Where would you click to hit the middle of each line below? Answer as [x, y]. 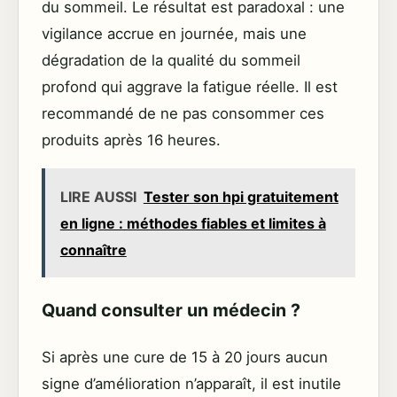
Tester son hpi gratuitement [241, 196]
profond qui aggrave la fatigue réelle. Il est [190, 86]
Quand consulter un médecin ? [171, 310]
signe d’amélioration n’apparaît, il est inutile [191, 383]
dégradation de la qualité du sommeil [171, 60]
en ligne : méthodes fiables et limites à [193, 223]
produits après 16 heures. [131, 140]
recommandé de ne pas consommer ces [183, 113]
